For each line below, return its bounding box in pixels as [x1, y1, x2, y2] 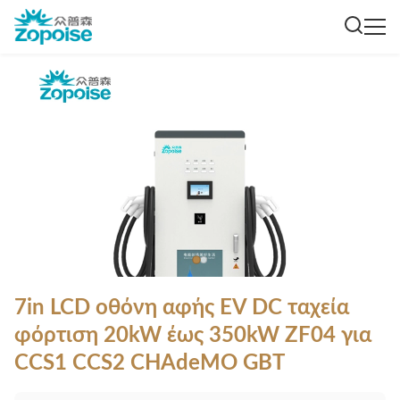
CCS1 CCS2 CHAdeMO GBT [14, 353, 285, 374]
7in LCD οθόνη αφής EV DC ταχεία [14, 297, 349, 319]
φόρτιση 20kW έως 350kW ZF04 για [14, 325, 371, 346]
